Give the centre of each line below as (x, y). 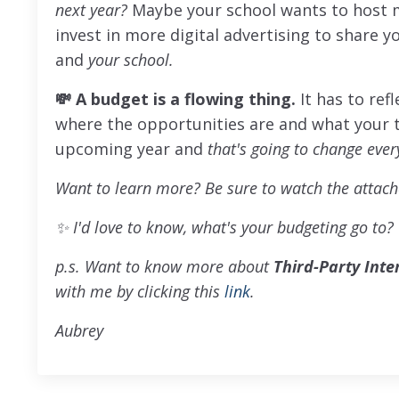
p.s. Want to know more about (162, 266)
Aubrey (79, 330)
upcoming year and (131, 148)
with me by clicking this (140, 291)
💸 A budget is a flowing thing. (175, 98)
